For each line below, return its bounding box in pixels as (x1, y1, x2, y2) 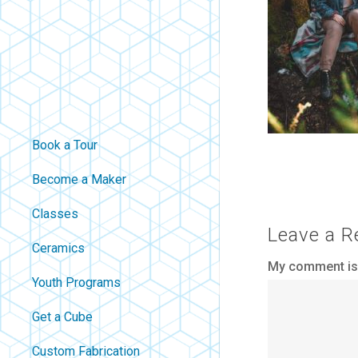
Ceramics (32, 241, 85, 256)
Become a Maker (32, 172, 126, 187)
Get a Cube (32, 309, 93, 324)
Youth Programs (32, 275, 121, 290)
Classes (32, 206, 78, 221)
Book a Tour (32, 137, 97, 153)
